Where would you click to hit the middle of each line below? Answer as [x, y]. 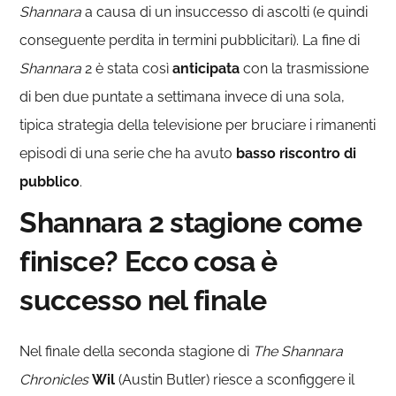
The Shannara [298, 351]
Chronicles [54, 380]
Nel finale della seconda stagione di [137, 351]
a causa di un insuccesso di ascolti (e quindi [225, 12]
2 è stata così [127, 69]
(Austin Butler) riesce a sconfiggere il [235, 380]
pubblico [50, 182]
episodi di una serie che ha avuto [128, 153]
